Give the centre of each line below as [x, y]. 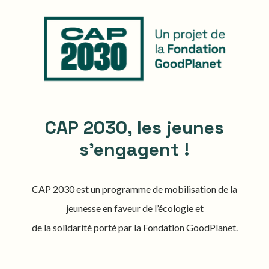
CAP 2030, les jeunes [134, 127]
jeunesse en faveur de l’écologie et [134, 208]
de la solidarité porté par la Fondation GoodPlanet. [134, 227]
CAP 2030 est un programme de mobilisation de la [134, 189]
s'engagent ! [134, 149]
